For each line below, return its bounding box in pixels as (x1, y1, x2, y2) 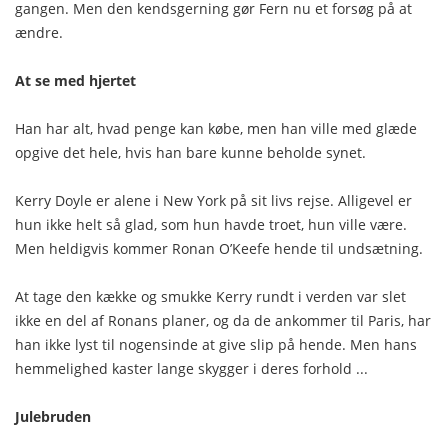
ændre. (15, 23, 63, 42)
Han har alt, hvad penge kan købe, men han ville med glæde (15, 119, 417, 138)
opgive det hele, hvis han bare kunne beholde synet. (15, 143, 366, 162)
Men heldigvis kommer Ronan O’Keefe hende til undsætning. (15, 239, 423, 258)
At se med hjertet (15, 71, 136, 90)
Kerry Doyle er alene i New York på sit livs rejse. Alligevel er (15, 191, 412, 210)
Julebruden (15, 407, 91, 426)
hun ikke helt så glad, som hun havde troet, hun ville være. (15, 215, 407, 234)
